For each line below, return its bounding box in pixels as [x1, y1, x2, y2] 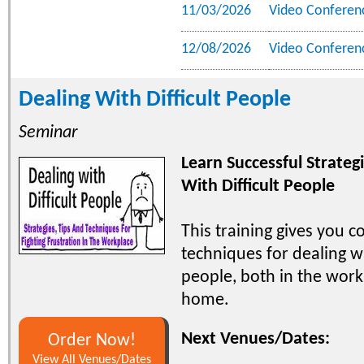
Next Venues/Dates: [181, 329, 330, 349]
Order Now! [48, 331, 136, 349]
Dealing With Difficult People [19, 88, 291, 111]
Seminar [19, 123, 78, 142]
